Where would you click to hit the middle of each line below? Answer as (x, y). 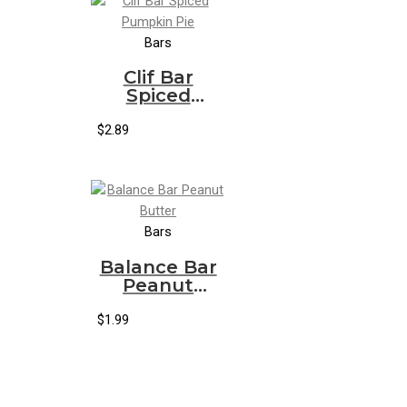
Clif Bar (158, 78)
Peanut (159, 286)
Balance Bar (158, 268)
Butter (158, 304)
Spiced (158, 96)
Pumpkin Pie (158, 114)
